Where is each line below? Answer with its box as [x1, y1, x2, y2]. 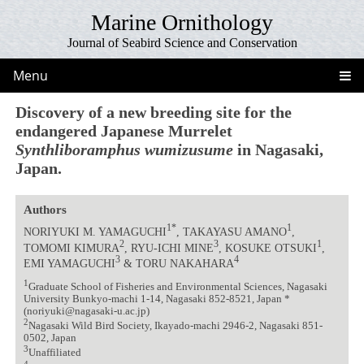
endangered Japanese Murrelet [15, 121, 233, 140]
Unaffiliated [28, 347, 81, 359]
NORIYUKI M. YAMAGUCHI [23, 224, 167, 238]
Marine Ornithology [91, 10, 273, 35]
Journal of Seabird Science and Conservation [67, 36, 297, 50]
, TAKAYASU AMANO [175, 224, 287, 238]
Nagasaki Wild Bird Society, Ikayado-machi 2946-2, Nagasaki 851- [28, 320, 323, 332]
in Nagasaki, [233, 140, 324, 158]
